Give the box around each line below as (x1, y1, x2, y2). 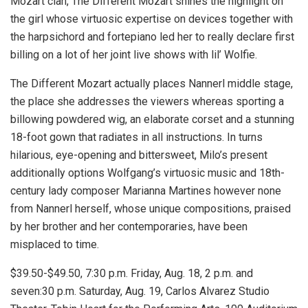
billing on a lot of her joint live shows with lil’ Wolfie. (10, 48, 257, 61)
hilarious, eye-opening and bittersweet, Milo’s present (10, 148, 267, 162)
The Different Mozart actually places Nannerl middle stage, (10, 77, 293, 90)
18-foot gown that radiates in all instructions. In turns (10, 131, 263, 144)
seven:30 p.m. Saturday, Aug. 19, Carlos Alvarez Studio (10, 285, 269, 298)
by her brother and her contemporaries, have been (10, 220, 247, 233)
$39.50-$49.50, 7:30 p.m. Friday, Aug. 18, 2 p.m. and (10, 267, 253, 280)
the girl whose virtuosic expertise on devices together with (10, 12, 293, 25)
